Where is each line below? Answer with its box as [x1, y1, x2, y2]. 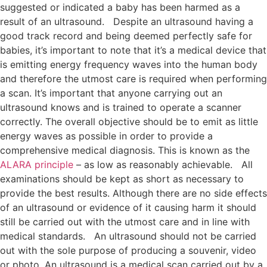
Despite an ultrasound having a [113, 15, 253, 27]
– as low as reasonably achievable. [73, 159, 232, 170]
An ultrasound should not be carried [94, 230, 256, 242]
